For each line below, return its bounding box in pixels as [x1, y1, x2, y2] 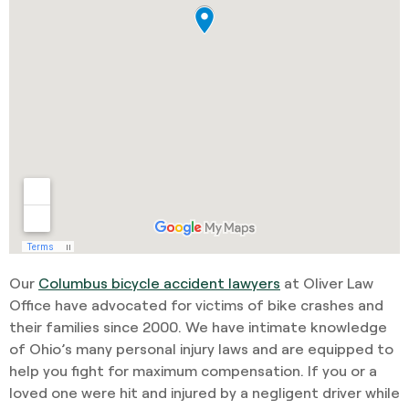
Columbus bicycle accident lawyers [38, 274, 280, 292]
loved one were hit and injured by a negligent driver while [9, 383, 400, 402]
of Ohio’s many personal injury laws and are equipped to [9, 340, 393, 358]
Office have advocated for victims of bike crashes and [9, 296, 383, 314]
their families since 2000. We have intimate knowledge [9, 318, 387, 336]
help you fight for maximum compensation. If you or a [9, 362, 377, 380]
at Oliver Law [280, 274, 373, 292]
